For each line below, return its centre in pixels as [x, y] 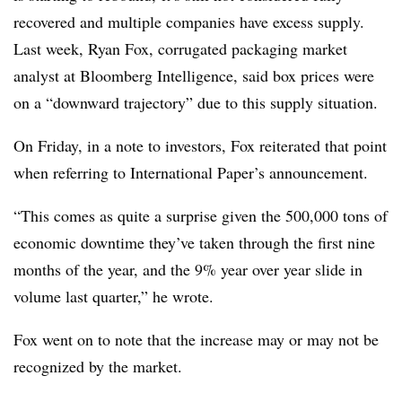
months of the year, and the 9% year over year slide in [188, 269]
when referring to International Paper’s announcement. [191, 172]
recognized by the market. [98, 366]
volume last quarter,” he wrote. [114, 296]
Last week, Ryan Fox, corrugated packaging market [180, 48]
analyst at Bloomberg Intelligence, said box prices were [194, 75]
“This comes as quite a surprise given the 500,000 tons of [201, 215]
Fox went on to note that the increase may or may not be [196, 339]
